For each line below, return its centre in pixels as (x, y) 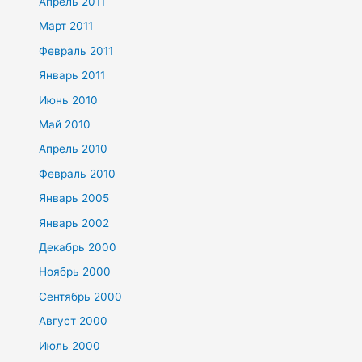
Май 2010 (65, 124)
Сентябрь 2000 (81, 296)
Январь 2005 (74, 198)
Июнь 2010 (69, 100)
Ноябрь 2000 (75, 272)
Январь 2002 (74, 223)
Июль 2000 (70, 345)
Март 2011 (66, 26)
